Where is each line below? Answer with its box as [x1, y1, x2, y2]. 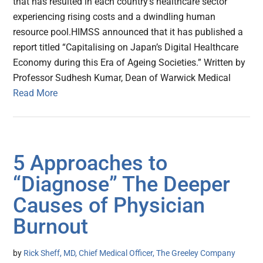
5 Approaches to [13, 151, 168, 176]
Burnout [13, 214, 89, 240]
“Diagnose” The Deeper [13, 172, 231, 197]
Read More [13, 87, 58, 99]
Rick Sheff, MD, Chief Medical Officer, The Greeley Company [23, 248, 236, 258]
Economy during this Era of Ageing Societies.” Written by [13, 57, 246, 69]
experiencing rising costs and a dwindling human [13, 11, 216, 23]
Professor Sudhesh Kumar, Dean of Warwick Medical [13, 72, 231, 84]
